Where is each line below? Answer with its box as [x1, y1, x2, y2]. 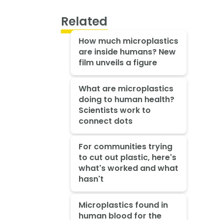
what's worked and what [78, 163, 178, 174]
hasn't [78, 173, 104, 185]
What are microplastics [78, 82, 173, 94]
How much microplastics [78, 35, 178, 47]
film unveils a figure [78, 56, 157, 68]
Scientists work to [78, 104, 151, 116]
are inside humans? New [78, 46, 176, 57]
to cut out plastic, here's [78, 152, 176, 164]
